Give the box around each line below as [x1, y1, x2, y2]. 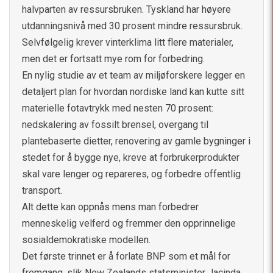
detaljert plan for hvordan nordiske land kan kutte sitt [22, 85, 244, 97]
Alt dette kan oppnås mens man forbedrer [22, 200, 199, 213]
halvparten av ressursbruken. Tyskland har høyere [22, 3, 231, 15]
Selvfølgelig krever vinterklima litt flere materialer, [22, 36, 233, 48]
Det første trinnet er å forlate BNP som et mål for [22, 250, 230, 262]
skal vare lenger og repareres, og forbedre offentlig [22, 168, 241, 180]
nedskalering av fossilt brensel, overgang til [22, 118, 208, 130]
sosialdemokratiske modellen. [22, 233, 151, 246]
